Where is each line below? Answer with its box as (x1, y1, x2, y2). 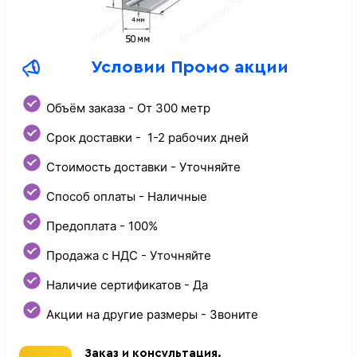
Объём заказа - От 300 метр (46, 100, 211, 116)
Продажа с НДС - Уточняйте (46, 248, 215, 264)
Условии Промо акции (91, 58, 288, 76)
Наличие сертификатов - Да (46, 277, 209, 293)
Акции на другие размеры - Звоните (46, 307, 259, 323)
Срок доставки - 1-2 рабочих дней (46, 130, 249, 146)
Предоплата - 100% (46, 218, 159, 234)
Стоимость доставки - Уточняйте (46, 159, 245, 175)
